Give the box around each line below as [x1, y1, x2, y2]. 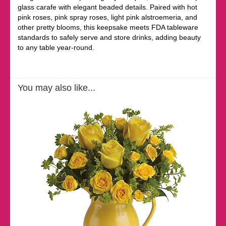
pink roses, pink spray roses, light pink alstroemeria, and [18, 13, 197, 21]
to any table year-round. [18, 43, 94, 51]
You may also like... [18, 83, 95, 93]
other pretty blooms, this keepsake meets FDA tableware [18, 23, 198, 31]
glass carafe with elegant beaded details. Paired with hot [18, 3, 197, 11]
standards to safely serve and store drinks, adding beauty [18, 33, 201, 41]
